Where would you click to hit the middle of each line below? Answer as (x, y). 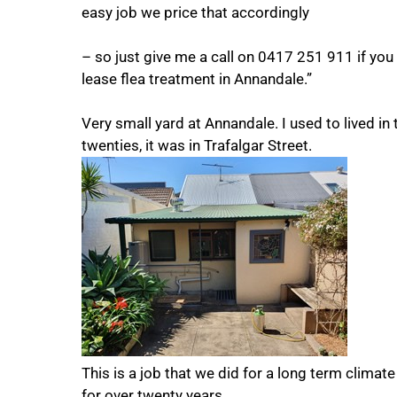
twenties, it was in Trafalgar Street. (197, 145)
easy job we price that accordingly (195, 12)
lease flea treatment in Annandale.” (197, 78)
